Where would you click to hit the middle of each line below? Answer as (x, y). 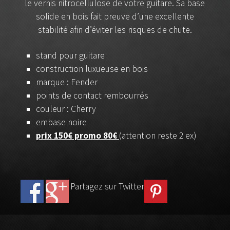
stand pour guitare (70, 55)
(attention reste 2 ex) (158, 136)
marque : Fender (67, 82)
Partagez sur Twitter (108, 186)
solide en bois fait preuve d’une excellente (115, 16)
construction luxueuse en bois (92, 69)
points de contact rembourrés (92, 95)
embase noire (61, 122)
